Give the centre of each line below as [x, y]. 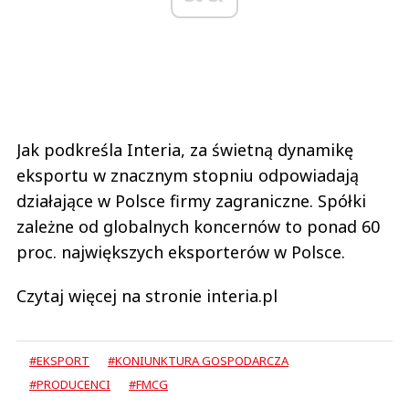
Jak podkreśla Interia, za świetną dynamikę [185, 150]
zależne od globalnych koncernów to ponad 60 [198, 227]
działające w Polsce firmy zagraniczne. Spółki [191, 201]
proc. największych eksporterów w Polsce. [181, 252]
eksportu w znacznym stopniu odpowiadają [188, 176]
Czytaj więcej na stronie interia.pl [147, 296]
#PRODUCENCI [70, 385]
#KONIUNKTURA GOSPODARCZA [198, 361]
